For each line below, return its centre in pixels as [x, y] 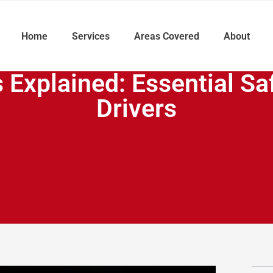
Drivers [136, 109]
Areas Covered [167, 36]
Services [91, 36]
